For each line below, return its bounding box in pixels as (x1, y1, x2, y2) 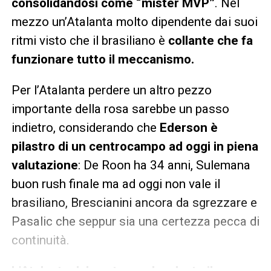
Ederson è (159, 120, 218, 135)
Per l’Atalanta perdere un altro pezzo (11, 83, 212, 98)
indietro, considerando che (11, 120, 160, 135)
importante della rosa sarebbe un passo (11, 102, 229, 117)
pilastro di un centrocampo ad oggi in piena (11, 139, 258, 154)
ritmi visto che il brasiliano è (11, 33, 168, 48)
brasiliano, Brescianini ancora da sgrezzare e (11, 195, 257, 211)
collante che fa (168, 33, 253, 48)
